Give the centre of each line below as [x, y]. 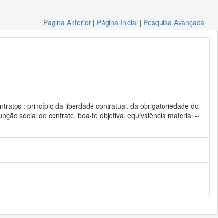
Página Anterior [67, 22]
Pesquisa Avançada [174, 22]
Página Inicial [118, 22]
